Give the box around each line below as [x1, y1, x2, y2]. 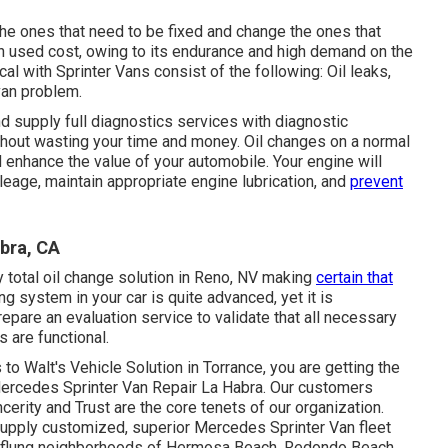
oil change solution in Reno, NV [43, 267, 258, 287]
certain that [316, 267, 393, 287]
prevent [350, 171, 403, 191]
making [258, 267, 316, 287]
